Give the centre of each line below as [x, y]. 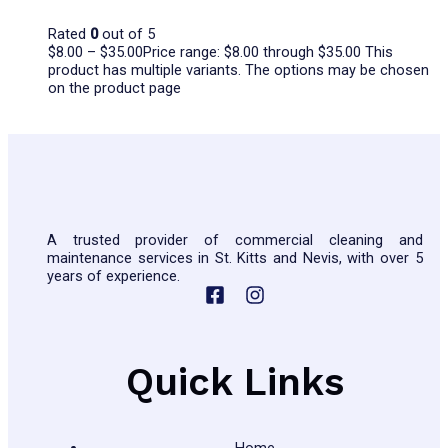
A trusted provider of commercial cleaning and [234, 239]
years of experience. [113, 275]
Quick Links [234, 382]
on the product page [114, 88]
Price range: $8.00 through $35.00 [252, 52]
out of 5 [126, 34]
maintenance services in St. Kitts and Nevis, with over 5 [234, 257]
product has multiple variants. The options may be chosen [238, 70]
